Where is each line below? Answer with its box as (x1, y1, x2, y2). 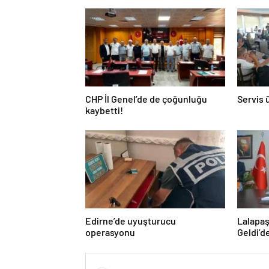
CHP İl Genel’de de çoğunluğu (85, 93, 207, 104)
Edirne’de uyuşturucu (85, 215, 176, 226)
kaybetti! (85, 104, 123, 116)
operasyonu (85, 226, 135, 238)
